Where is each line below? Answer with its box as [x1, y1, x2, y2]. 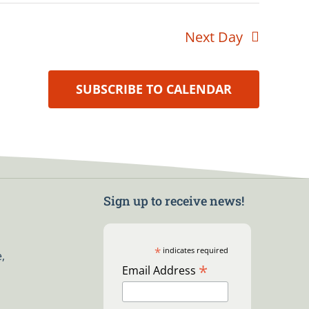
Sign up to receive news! [103, 192, 245, 209]
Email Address [121, 263, 199, 279]
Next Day [185, 28, 243, 47]
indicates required [161, 245, 229, 256]
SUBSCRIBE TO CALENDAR [76, 81, 232, 98]
